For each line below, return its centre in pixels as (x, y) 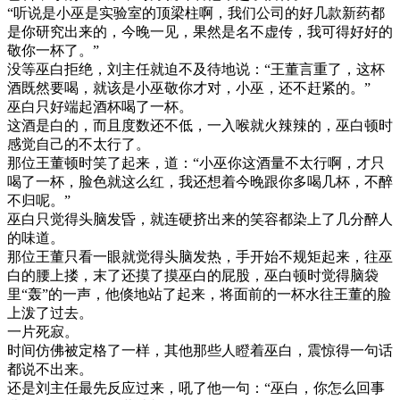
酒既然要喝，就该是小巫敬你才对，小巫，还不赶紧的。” (189, 87)
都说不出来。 (50, 369)
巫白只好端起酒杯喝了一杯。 (100, 106)
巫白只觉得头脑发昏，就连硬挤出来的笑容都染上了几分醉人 (200, 219)
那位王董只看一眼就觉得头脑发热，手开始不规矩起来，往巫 (200, 256)
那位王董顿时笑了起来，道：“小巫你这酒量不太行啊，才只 (196, 162)
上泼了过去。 (50, 312)
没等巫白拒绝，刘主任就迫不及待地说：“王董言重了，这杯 (196, 69)
